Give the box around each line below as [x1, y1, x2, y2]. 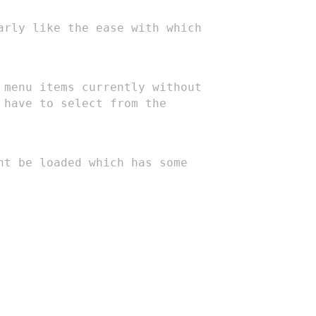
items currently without [39, 80, 202, 94]
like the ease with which [32, 20, 202, 35]
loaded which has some [39, 155, 188, 169]
